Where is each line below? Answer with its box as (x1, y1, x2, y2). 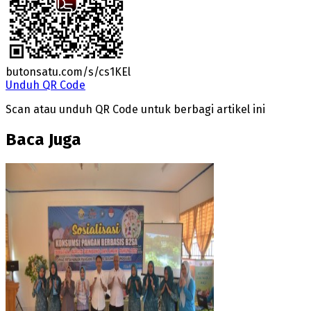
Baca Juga (6, 129, 81, 149)
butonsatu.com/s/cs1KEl (6, 65, 131, 78)
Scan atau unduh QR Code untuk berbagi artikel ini (6, 102, 265, 116)
